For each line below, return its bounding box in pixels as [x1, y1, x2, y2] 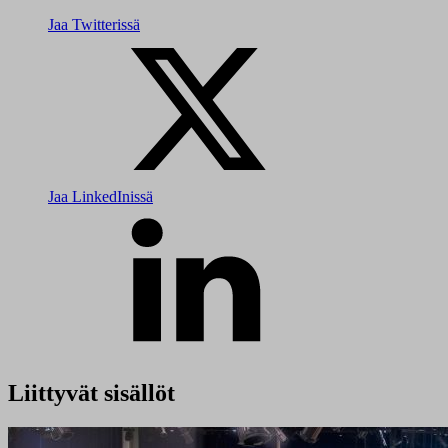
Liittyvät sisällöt [8, 379, 175, 406]
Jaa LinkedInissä [48, 187, 153, 205]
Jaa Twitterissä [48, 15, 140, 33]
